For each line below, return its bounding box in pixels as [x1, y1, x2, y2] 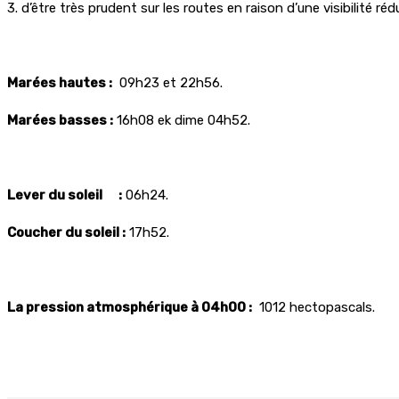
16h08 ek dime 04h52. [113, 111, 250, 128]
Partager [75, 344, 121, 358]
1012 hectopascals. [252, 298, 375, 315]
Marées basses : [7, 111, 113, 128]
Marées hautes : [7, 74, 112, 91]
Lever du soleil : [7, 186, 122, 203]
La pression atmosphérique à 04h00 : [7, 298, 252, 315]
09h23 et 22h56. [112, 74, 223, 91]
